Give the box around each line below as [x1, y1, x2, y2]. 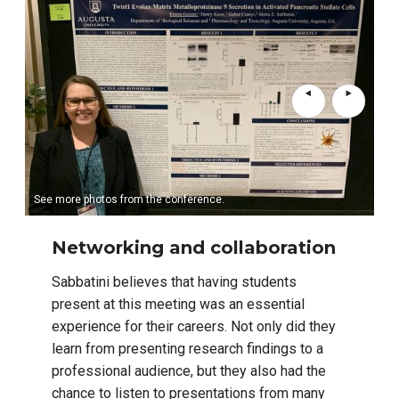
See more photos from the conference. [34, 192, 224, 206]
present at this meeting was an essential [52, 295, 305, 313]
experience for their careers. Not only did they [52, 317, 336, 335]
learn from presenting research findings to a [52, 339, 323, 357]
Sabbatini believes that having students [52, 273, 297, 290]
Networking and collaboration [52, 236, 336, 258]
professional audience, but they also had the [52, 362, 326, 379]
